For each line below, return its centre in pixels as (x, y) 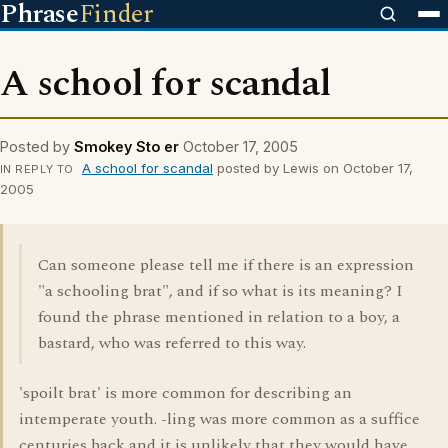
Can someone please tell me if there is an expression (226, 265)
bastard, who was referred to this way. (172, 343)
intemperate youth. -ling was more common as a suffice (219, 419)
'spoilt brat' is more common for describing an (185, 393)
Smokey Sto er (126, 146)
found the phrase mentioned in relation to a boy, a (219, 317)
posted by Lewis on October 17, (312, 168)
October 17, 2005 (240, 146)
